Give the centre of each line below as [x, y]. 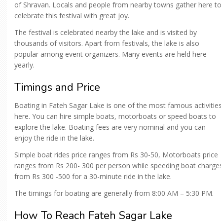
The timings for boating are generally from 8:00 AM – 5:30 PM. [114, 193]
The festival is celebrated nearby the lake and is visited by [106, 32]
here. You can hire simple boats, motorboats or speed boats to [115, 116]
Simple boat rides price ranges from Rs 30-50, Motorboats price [116, 155]
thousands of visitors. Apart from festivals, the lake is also [107, 43]
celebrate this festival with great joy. [72, 16]
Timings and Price [57, 87]
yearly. [24, 65]
